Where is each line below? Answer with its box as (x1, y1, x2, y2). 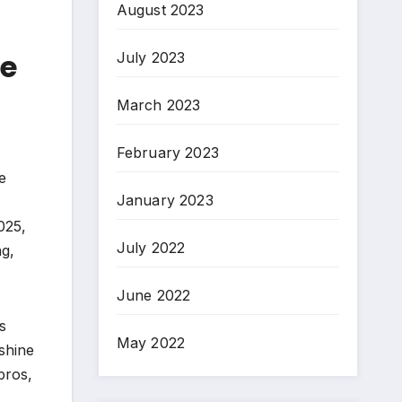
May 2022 (116, 333, 186, 352)
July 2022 (116, 238, 186, 257)
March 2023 (116, 95, 201, 114)
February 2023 (116, 143, 220, 162)
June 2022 (116, 285, 191, 304)
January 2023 (116, 190, 214, 209)
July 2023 (116, 48, 186, 66)
